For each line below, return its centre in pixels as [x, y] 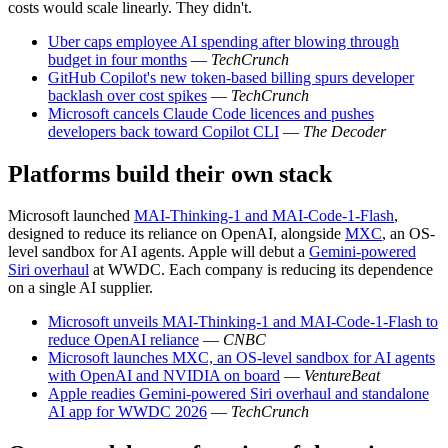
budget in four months [117, 59]
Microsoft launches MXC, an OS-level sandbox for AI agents [241, 358]
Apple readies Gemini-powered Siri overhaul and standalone [238, 394]
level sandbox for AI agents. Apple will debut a [158, 252]
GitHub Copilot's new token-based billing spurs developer [231, 77]
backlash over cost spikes [127, 95]
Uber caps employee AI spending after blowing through [223, 41]
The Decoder [344, 131]
